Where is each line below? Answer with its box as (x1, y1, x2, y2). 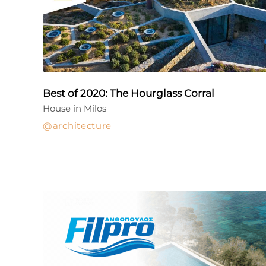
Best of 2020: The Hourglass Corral (43, 87, 214, 99)
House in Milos (43, 103, 106, 114)
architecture (52, 120, 112, 131)
